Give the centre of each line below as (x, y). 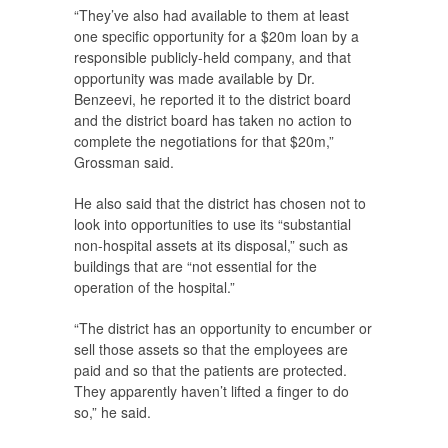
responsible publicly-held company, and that (212, 57)
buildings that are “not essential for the (195, 266)
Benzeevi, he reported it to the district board (212, 99)
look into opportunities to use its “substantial (212, 224)
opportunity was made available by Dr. (194, 78)
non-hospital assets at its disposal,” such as (211, 245)
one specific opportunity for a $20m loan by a (216, 36)
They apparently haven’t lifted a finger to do (211, 391)
